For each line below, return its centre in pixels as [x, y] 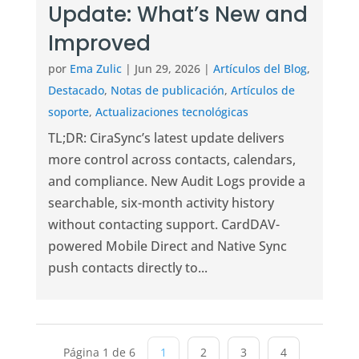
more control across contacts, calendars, [171, 160]
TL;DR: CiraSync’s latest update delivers [166, 138]
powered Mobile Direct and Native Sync [167, 246]
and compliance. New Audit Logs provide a [176, 182]
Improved [102, 44]
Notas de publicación [167, 91]
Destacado [76, 91]
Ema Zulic [95, 69]
